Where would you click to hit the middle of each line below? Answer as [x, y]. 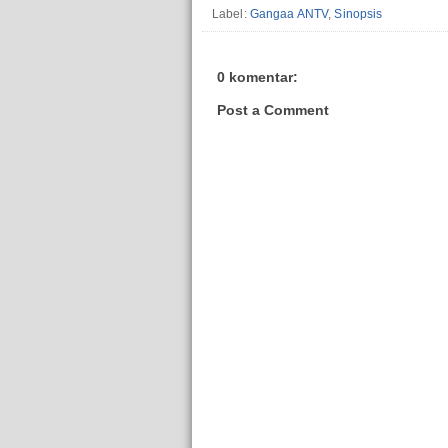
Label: [231, 13]
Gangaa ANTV [289, 13]
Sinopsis [358, 13]
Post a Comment [273, 109]
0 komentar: [257, 77]
